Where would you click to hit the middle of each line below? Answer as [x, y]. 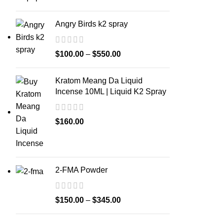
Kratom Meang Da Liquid [99, 81]
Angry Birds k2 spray [92, 24]
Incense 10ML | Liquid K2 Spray [111, 92]
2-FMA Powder [81, 170]
